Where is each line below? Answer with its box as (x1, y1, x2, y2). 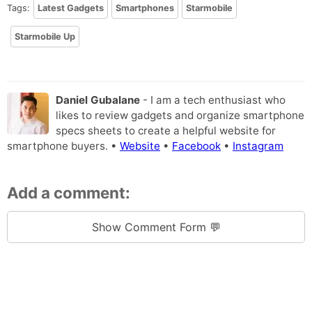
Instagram (233, 139, 283, 153)
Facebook (172, 139, 221, 153)
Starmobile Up (15, 31, 75, 42)
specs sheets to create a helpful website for (56, 124, 276, 138)
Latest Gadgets (38, 2, 104, 13)
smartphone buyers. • (7, 139, 120, 153)
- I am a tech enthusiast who (140, 93, 286, 107)
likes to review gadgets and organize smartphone (56, 109, 304, 123)
